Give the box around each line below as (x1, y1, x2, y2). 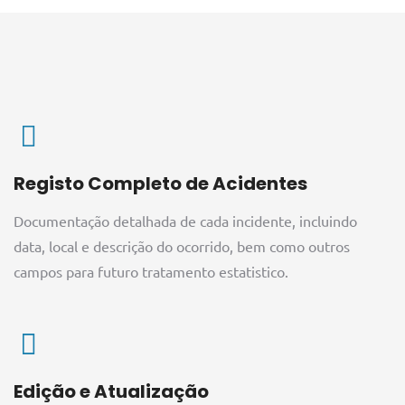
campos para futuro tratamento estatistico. (14, 262, 288, 281)
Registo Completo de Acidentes (14, 171, 307, 197)
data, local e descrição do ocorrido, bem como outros (14, 237, 350, 256)
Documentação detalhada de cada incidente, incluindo (14, 212, 357, 231)
